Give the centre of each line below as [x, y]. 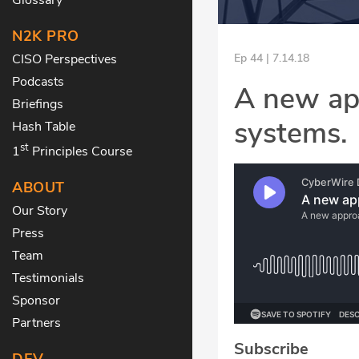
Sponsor [36, 301]
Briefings [38, 104]
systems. [291, 133]
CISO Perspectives [65, 59]
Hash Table [44, 126]
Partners [36, 323]
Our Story [40, 211]
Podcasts [38, 81]
